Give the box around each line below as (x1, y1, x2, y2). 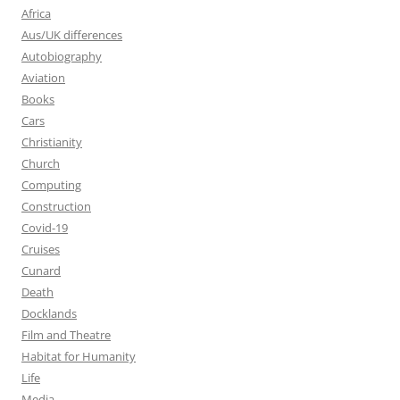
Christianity (21, 134, 82, 150)
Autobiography (21, 48, 102, 64)
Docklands (21, 305, 77, 321)
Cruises (21, 241, 60, 257)
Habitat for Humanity (21, 348, 136, 364)
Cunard (21, 262, 61, 279)
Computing (21, 177, 81, 193)
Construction (21, 198, 91, 214)
